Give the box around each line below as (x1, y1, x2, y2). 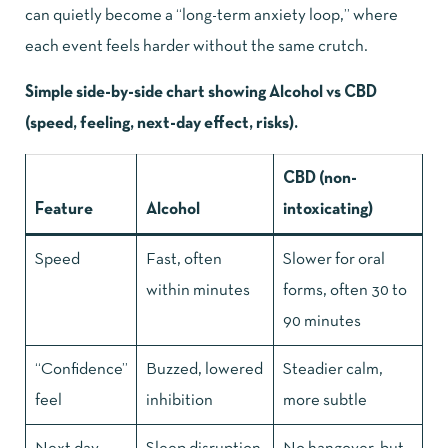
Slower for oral (282, 251, 385, 267)
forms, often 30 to (282, 282, 407, 298)
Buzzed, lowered (145, 361, 263, 377)
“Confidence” (34, 361, 128, 377)
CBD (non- (282, 170, 357, 186)
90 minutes (282, 313, 361, 329)
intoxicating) (282, 201, 373, 217)
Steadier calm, (282, 361, 383, 377)
